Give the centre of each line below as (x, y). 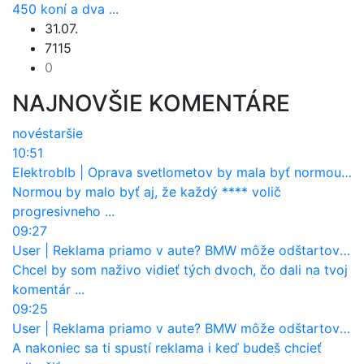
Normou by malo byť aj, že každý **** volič (147, 191)
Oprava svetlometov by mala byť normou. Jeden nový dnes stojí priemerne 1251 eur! (214, 172)
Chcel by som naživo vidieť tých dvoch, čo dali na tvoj (180, 269)
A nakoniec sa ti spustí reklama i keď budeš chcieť (167, 347)
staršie (63, 133)
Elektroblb (44, 172)
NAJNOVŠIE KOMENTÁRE (151, 103)
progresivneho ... (63, 211)
